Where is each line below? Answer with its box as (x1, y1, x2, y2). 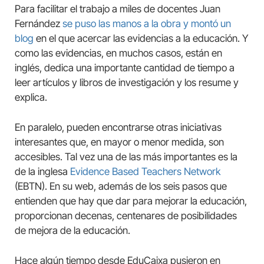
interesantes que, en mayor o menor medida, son (15, 136, 224, 148)
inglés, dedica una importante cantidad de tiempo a (15, 61, 235, 74)
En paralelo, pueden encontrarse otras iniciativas (15, 121, 222, 133)
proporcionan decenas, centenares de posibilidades (15, 210, 237, 222)
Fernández (15, 17, 62, 29)
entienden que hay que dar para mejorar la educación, (15, 195, 247, 207)
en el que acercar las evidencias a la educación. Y (34, 32, 249, 44)
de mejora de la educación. (15, 225, 130, 236)
